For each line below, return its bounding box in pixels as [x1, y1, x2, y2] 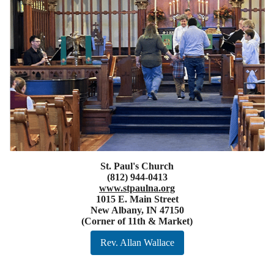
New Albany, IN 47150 [90, 204, 184, 215]
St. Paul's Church [100, 160, 174, 171]
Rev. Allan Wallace [100, 237, 174, 248]
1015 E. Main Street [95, 193, 179, 204]
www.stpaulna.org [99, 182, 175, 193]
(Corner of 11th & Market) [81, 215, 193, 226]
